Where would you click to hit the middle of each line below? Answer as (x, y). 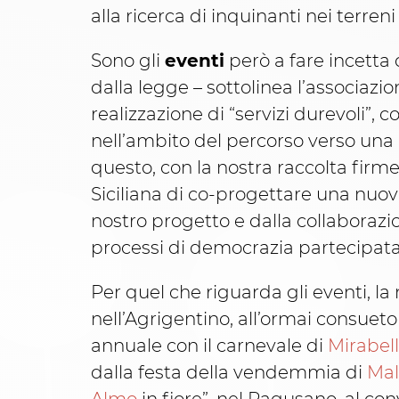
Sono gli (128, 61)
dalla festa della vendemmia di (229, 373)
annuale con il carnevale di (209, 346)
